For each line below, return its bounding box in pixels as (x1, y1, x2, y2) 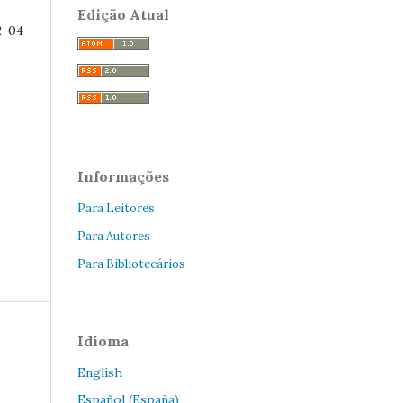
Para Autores (77, 228, 150, 245)
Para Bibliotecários (77, 256, 185, 273)
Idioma (77, 332, 129, 351)
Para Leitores (77, 201, 155, 217)
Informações (77, 167, 169, 186)
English (77, 364, 122, 381)
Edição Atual (77, 5, 169, 24)
